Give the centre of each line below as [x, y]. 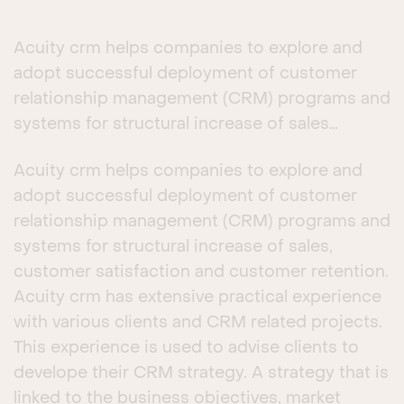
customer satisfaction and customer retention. [201, 273]
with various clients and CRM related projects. [198, 323]
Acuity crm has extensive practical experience [197, 298]
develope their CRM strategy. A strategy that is [201, 374]
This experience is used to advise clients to [186, 349]
